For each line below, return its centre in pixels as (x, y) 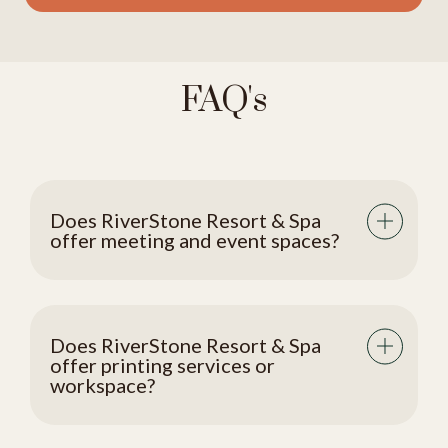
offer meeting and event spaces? (194, 240)
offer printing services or (162, 365)
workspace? (102, 385)
